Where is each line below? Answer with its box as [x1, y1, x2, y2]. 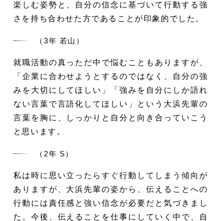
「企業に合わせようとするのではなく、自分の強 [13, 72, 208, 80]
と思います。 [13, 127, 66, 136]
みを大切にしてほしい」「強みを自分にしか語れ [13, 85, 208, 94]
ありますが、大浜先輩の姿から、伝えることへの [13, 184, 208, 193]
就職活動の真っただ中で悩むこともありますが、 [13, 58, 208, 67]
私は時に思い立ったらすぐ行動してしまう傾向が [13, 171, 208, 180]
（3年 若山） [36, 36, 84, 45]
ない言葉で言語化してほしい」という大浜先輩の [13, 99, 208, 108]
